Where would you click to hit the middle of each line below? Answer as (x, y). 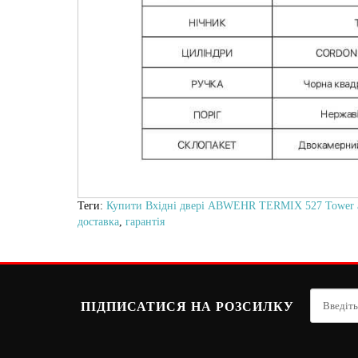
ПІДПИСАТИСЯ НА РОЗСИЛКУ (188, 307)
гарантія (145, 222)
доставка (98, 222)
